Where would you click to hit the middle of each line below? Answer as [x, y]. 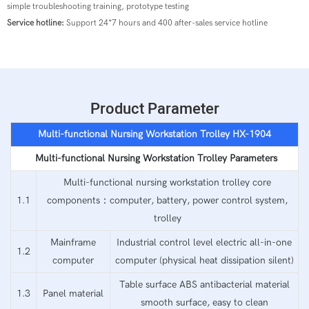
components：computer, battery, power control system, [167, 200]
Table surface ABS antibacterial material [204, 284]
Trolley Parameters [236, 158]
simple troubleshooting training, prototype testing [98, 6]
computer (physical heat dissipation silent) [204, 260]
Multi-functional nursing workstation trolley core [167, 182]
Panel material [73, 293]
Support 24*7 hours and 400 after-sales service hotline [167, 23]
